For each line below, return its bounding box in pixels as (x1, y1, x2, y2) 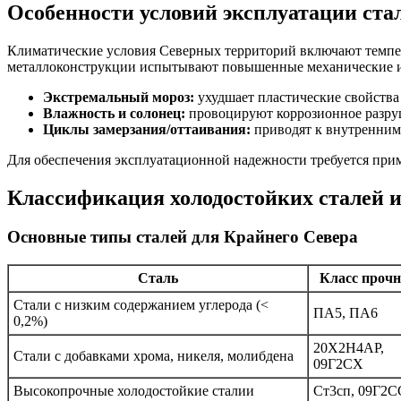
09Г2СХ (313, 356, 363, 372)
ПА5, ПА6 (313, 305, 378, 321)
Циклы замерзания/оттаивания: (43, 121, 251, 137)
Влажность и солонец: (43, 105, 185, 121)
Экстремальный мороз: (43, 89, 194, 105)
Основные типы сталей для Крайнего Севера (7, 227, 358, 247)
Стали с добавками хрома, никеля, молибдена (13, 348, 294, 364)
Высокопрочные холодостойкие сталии (13, 383, 254, 399)
